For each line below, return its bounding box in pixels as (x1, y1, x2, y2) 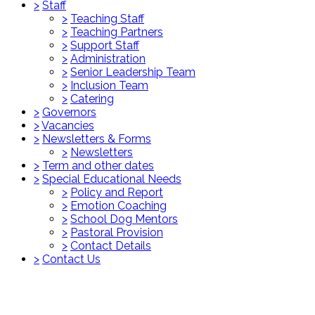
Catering (70, 91, 114, 105)
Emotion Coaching (70, 198, 167, 212)
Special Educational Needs (42, 172, 181, 186)
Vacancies (41, 118, 94, 132)
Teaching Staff (70, 11, 144, 25)
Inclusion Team (70, 78, 148, 92)
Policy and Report (70, 185, 163, 199)
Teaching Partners (70, 25, 163, 39)
